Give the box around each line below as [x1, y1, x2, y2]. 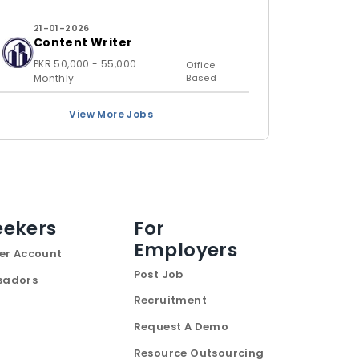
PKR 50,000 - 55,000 [33, 57, 137, 71]
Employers [133, 237, 238, 263]
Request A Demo [133, 319, 229, 334]
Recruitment [133, 292, 207, 308]
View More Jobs [69, 107, 154, 121]
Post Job [133, 267, 184, 282]
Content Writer [33, 34, 133, 50]
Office [186, 58, 216, 71]
